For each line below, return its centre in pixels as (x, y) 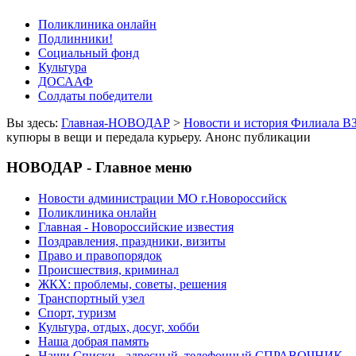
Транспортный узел (91, 299)
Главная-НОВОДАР (116, 122)
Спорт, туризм (77, 313)
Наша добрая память (93, 342)
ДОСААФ (66, 81)
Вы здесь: (34, 122)
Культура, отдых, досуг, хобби (119, 327)
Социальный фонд (89, 52)
